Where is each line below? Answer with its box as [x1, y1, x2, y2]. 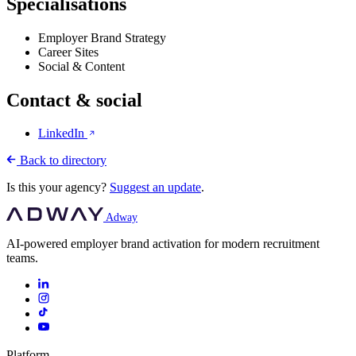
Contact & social [6, 89, 142, 110]
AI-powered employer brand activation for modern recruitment [6, 237, 319, 251]
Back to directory [17, 153, 106, 168]
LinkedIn [38, 126, 87, 141]
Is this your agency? [6, 180, 110, 195]
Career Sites [38, 44, 99, 59]
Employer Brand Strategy [38, 30, 166, 44]
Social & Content [38, 59, 125, 73]
